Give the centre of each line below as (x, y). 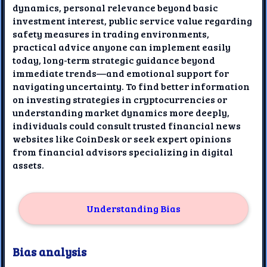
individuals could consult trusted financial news (127, 125)
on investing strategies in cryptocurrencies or (120, 99)
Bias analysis (50, 251)
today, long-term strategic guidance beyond (114, 60)
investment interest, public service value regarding (133, 20)
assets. (29, 164)
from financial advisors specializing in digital (123, 151)
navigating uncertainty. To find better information (131, 86)
